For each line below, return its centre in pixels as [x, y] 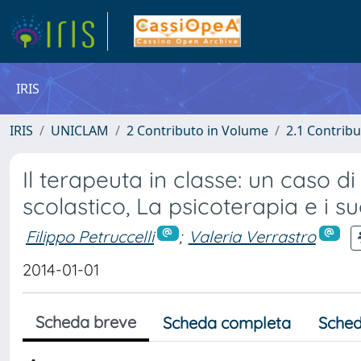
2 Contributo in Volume [197, 131]
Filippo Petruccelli [90, 236]
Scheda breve [86, 322]
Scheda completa [227, 323]
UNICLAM [80, 131]
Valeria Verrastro [252, 236]
